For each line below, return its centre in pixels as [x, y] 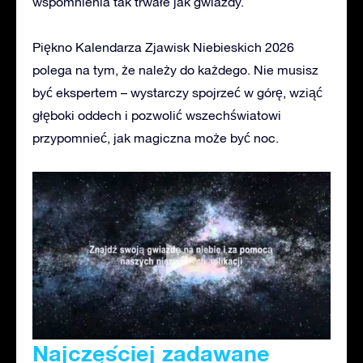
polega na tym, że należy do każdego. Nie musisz [175, 69]
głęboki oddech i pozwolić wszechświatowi [157, 115]
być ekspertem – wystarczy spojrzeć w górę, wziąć [177, 92]
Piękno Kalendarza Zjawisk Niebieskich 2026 [163, 47]
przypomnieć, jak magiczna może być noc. [156, 137]
